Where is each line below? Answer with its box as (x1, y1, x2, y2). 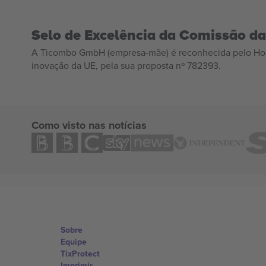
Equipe (61, 235, 87, 248)
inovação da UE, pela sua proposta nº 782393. (31, 58, 221, 72)
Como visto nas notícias (31, 118, 147, 133)
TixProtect (61, 247, 100, 259)
